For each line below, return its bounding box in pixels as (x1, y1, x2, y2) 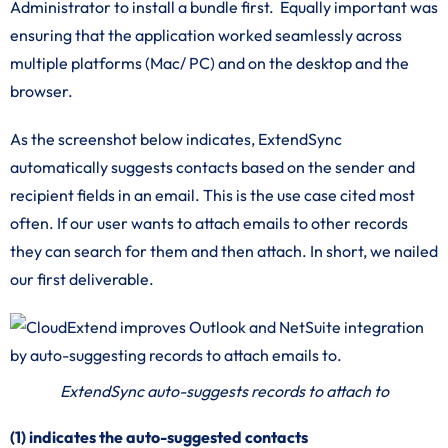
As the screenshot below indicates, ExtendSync (10, 129, 342, 149)
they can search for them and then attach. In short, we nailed (10, 241, 438, 261)
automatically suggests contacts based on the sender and (10, 157, 415, 177)
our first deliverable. (10, 269, 154, 289)
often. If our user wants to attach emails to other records (10, 213, 408, 233)
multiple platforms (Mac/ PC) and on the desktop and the (10, 53, 409, 73)
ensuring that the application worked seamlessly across (10, 25, 402, 45)
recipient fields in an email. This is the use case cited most (10, 185, 415, 205)
